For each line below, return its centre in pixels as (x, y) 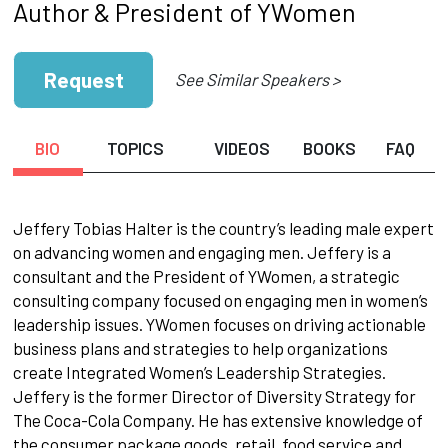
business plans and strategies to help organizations (200, 347)
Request (83, 80)
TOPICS (136, 147)
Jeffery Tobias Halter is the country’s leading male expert (223, 227)
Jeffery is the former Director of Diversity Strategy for (214, 395)
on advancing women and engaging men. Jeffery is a (201, 251)
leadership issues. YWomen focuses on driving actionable (219, 323)
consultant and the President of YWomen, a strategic (206, 275)
